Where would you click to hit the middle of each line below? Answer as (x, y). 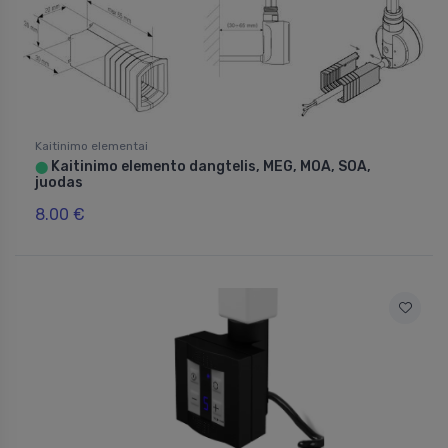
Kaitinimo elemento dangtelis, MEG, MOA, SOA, (209, 167)
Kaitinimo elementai (91, 146)
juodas (59, 183)
